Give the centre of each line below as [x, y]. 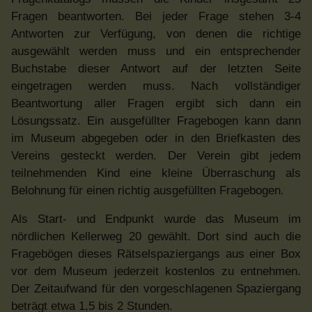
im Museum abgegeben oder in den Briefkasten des [156, 138]
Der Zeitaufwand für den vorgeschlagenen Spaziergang [156, 289]
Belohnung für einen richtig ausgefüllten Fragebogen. [148, 190]
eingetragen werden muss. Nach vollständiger [156, 86]
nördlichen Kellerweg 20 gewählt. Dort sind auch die [156, 236]
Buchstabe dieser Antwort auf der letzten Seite [156, 69]
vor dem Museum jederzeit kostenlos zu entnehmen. [156, 271]
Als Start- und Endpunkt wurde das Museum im [156, 219]
